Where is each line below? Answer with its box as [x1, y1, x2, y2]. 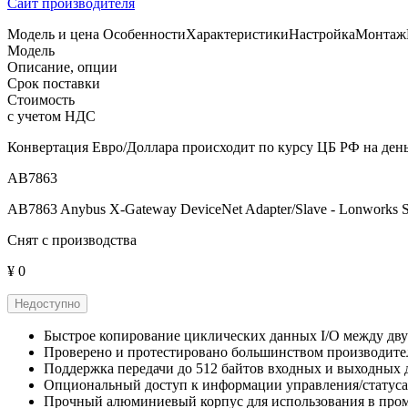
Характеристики [186, 25, 289, 42]
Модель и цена [7, 25, 99, 42]
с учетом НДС [7, 107, 96, 124]
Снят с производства [7, 231, 137, 248]
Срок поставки [7, 75, 100, 91]
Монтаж [355, 25, 406, 42]
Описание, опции [7, 58, 117, 75]
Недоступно [15, 296, 80, 311]
